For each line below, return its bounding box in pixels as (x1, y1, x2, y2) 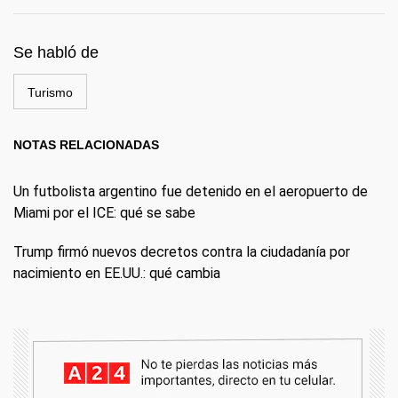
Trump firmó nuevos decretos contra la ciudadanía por (13, 243, 350, 260)
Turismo (28, 85, 73, 99)
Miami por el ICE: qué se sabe (13, 204, 195, 221)
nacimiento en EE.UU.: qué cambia (13, 265, 220, 282)
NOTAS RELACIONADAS (13, 138, 159, 152)
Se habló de (13, 44, 99, 61)
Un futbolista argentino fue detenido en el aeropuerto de (13, 183, 368, 200)
